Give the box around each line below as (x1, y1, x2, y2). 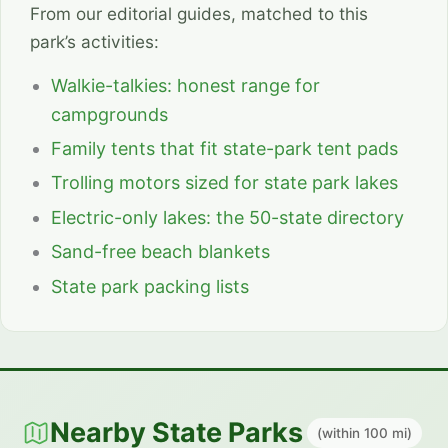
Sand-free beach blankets (51, 241, 271, 263)
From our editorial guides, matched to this (29, 3, 368, 25)
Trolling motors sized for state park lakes (51, 172, 399, 194)
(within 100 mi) (317, 425, 413, 442)
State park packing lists (51, 275, 250, 297)
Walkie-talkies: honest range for (51, 74, 321, 96)
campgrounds (51, 103, 169, 125)
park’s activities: (29, 31, 159, 53)
